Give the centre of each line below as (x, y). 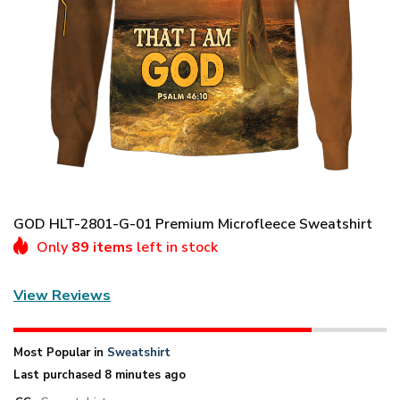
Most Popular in (60, 352)
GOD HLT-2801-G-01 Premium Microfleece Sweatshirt (193, 224)
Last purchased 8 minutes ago (100, 375)
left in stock (175, 247)
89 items (102, 247)
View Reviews (62, 296)
